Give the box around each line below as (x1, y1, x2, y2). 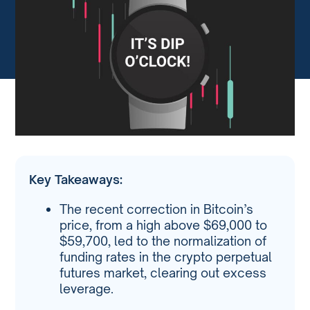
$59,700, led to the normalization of (60, 233, 267, 249)
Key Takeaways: (29, 171, 123, 187)
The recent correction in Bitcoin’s (60, 201, 254, 217)
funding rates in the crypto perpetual (60, 249, 273, 265)
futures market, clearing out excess (60, 265, 267, 281)
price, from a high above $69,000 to (60, 217, 268, 233)
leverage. (60, 281, 114, 297)
